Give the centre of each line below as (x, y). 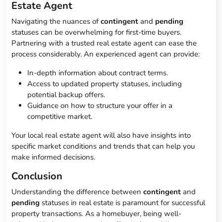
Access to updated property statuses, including (105, 84)
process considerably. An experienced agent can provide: (106, 54)
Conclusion (37, 176)
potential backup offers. (66, 95)
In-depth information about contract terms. (98, 73)
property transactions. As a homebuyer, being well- (97, 214)
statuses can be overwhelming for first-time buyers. (97, 32)
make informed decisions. (54, 157)
